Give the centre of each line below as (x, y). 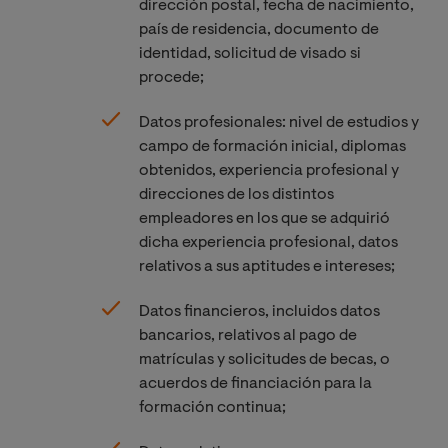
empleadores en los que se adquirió (264, 218)
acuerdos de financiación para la (255, 383)
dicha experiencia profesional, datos (268, 242)
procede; (171, 77)
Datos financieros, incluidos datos (259, 311)
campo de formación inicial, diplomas (272, 146)
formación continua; (212, 407)
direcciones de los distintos (236, 194)
